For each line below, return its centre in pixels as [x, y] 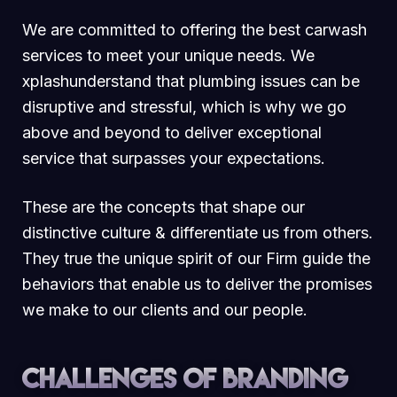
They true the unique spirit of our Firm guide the [196, 258]
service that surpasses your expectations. [174, 158]
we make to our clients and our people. [165, 309]
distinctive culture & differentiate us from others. [198, 232]
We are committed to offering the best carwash [195, 29]
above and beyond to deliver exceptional [172, 132]
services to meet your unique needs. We [168, 55]
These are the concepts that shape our [163, 206]
